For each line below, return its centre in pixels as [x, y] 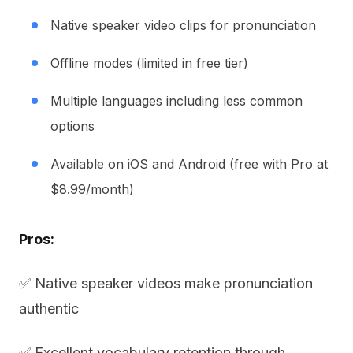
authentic [49, 308]
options [72, 126]
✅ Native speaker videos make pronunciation [166, 283]
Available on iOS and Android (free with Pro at [189, 164]
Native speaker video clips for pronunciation [183, 25]
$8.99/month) [92, 189]
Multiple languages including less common [176, 101]
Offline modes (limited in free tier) [149, 63]
